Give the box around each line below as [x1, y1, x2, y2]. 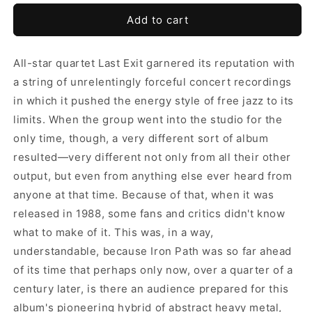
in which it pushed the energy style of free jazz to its [13, 94, 295, 108]
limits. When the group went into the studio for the [13, 113, 283, 127]
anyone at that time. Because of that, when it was [13, 188, 274, 202]
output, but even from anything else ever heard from [13, 169, 292, 183]
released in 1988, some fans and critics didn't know [13, 207, 286, 221]
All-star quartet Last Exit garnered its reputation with [13, 56, 296, 70]
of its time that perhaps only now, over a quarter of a [13, 263, 293, 277]
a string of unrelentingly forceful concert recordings [13, 75, 292, 89]
